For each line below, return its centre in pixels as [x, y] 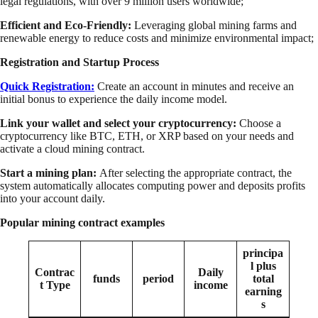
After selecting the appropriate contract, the [196, 173]
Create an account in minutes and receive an [194, 87]
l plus [263, 266]
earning [263, 292]
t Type [55, 285]
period [158, 279]
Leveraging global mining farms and [215, 26]
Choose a [259, 124]
